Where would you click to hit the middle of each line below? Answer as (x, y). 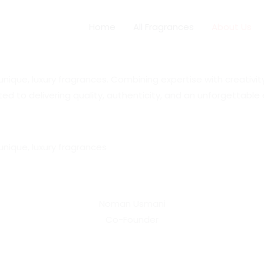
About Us (232, 27)
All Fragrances (164, 27)
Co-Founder (132, 220)
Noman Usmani (132, 204)
